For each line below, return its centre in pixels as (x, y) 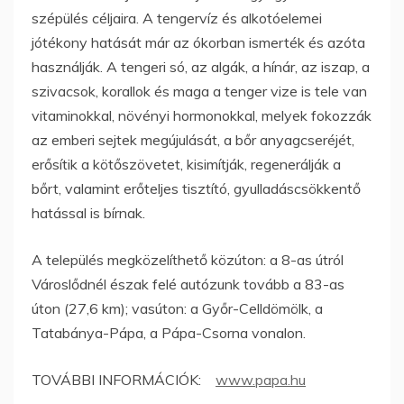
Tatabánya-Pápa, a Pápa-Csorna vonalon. (169, 332)
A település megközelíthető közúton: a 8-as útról (188, 259)
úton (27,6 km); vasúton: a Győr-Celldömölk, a (177, 308)
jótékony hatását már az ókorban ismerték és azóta (198, 42)
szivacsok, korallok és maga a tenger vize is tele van (199, 91)
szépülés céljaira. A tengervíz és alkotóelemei (177, 18)
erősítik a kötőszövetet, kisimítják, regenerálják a (186, 164)
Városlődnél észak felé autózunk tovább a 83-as (188, 284)
